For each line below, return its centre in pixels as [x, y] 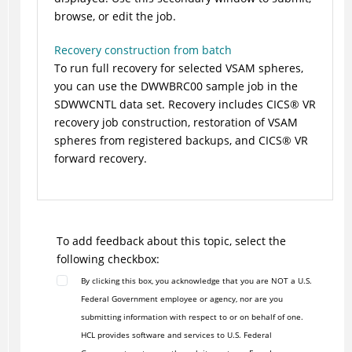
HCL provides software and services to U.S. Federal [176, 335]
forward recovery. [100, 159]
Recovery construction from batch [143, 50]
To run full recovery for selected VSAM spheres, [178, 68]
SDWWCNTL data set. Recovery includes [160, 104]
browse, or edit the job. [115, 16]
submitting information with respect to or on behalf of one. [192, 317]
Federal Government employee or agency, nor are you [181, 299]
